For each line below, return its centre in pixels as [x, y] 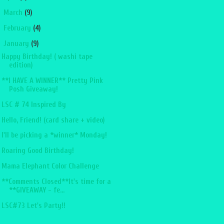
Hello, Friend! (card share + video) [53, 120]
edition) [21, 65]
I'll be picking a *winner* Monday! [54, 135]
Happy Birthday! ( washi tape [47, 56]
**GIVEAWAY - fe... [36, 190]
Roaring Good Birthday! [37, 151]
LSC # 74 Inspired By [33, 104]
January [17, 43]
